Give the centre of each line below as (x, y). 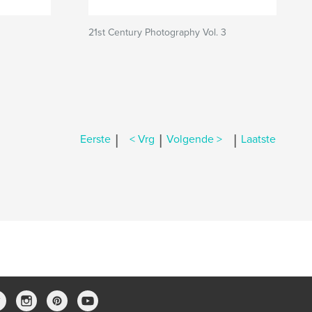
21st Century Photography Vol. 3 (157, 32)
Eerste (95, 140)
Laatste (258, 140)
